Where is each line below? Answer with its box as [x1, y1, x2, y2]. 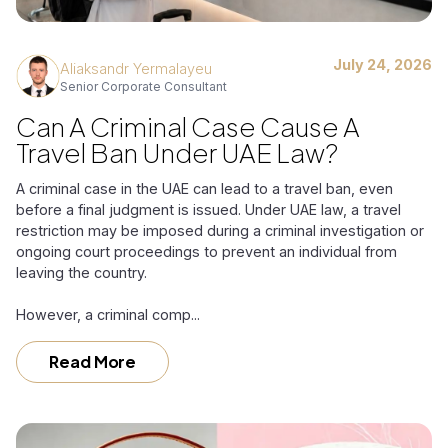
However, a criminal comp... [16, 305, 200, 323]
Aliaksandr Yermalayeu [60, 59, 212, 77]
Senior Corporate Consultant [60, 78, 227, 94]
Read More [49, 350, 136, 372]
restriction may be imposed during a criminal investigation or [16, 221, 424, 239]
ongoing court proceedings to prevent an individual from [16, 242, 397, 260]
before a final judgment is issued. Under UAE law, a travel [16, 200, 401, 218]
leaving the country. [16, 263, 147, 281]
